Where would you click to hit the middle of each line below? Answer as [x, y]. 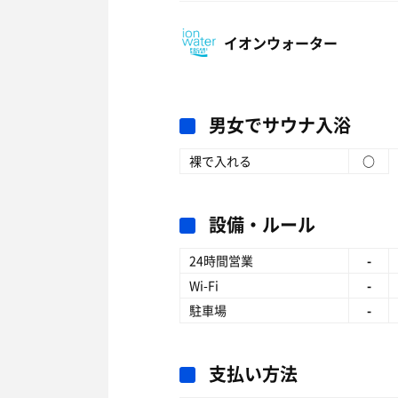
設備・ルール [262, 224]
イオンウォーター [281, 43]
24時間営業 [221, 260]
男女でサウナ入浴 [280, 125]
